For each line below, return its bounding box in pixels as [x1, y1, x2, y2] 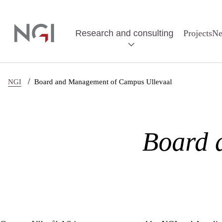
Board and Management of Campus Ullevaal [34, 78, 172, 86]
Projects [183, 28, 212, 38]
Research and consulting [75, 28, 173, 38]
